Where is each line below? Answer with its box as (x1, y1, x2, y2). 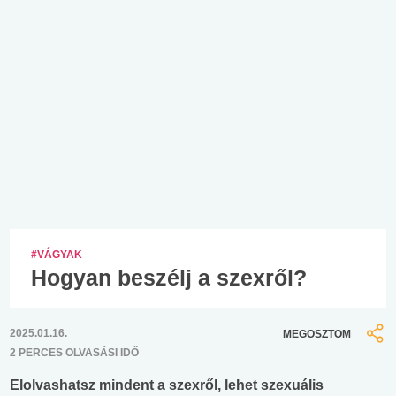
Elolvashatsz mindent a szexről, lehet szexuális (10, 377, 324, 393)
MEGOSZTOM (283, 327, 351, 340)
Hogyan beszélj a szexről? (31, 264, 307, 290)
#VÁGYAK (31, 247, 82, 261)
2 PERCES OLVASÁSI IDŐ (10, 346, 139, 360)
